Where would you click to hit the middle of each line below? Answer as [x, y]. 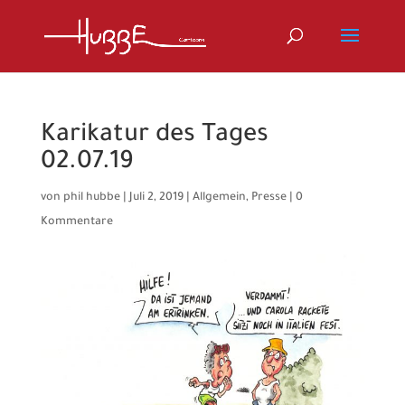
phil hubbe [91, 198]
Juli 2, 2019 [156, 198]
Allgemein [219, 198]
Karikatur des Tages [154, 137]
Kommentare [76, 222]
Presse [268, 198]
